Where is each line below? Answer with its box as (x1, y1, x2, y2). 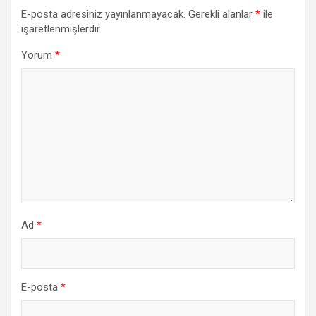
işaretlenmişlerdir (21, 23, 100, 36)
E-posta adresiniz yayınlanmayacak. (21, 8, 186, 21)
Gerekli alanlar (188, 8, 255, 21)
